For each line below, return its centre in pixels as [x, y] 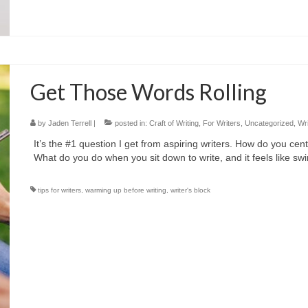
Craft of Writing [174, 123]
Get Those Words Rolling [149, 91]
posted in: [131, 123]
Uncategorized [269, 123]
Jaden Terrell [70, 123]
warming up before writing [126, 190]
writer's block [191, 190]
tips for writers [60, 190]
